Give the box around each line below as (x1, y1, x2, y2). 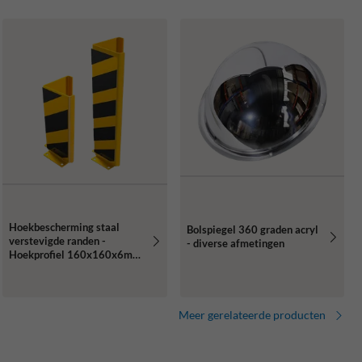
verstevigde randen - (9, 234, 107, 247)
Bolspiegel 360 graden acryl (186, 223, 318, 237)
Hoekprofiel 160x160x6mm (9, 247, 142, 261)
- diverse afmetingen (186, 237, 284, 250)
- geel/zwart (9, 261, 66, 275)
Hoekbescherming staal (9, 220, 120, 234)
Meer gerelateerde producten (179, 308, 326, 322)
